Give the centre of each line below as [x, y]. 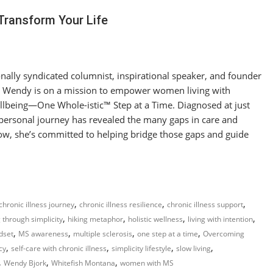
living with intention [220, 219]
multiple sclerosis [103, 233]
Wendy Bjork [25, 263]
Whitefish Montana [83, 263]
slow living [193, 248]
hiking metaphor [95, 219]
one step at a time [168, 233]
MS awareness [43, 233]
